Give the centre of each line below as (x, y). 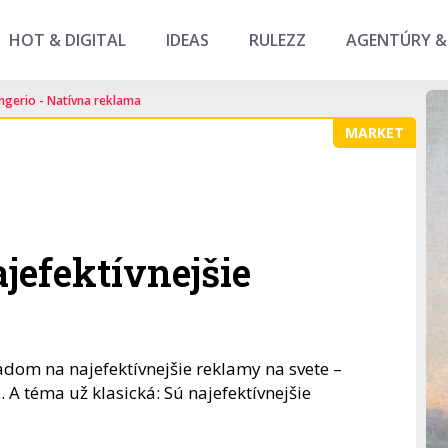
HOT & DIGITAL (67, 40)
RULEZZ (277, 40)
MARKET (374, 132)
